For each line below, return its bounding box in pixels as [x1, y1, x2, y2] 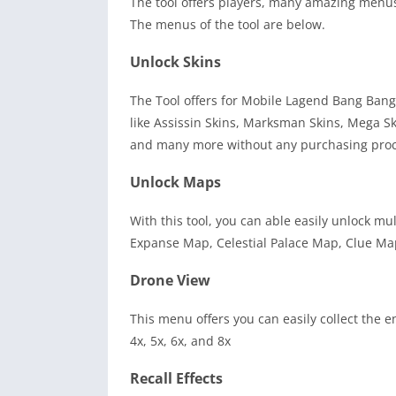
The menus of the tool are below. [130, 16, 325, 34]
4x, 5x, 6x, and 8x [130, 332, 231, 350]
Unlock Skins [130, 52, 221, 72]
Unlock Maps [130, 172, 221, 193]
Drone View [130, 270, 210, 291]
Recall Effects [130, 369, 223, 389]
